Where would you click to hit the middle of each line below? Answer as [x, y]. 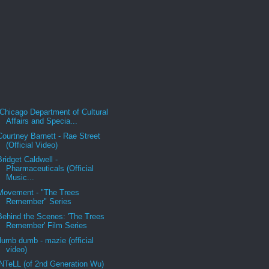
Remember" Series [39, 201]
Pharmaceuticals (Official [50, 169]
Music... [20, 178]
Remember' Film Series [47, 225]
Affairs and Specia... [42, 121]
